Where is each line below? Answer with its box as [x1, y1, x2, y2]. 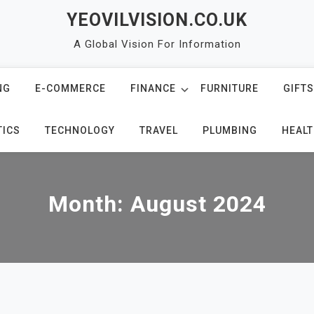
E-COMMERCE [34, 83, 106, 94]
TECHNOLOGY [45, 125, 115, 136]
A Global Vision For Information [73, 38, 241, 50]
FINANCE [130, 83, 176, 94]
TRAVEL [139, 125, 178, 136]
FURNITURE [200, 83, 259, 94]
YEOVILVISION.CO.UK [67, 10, 247, 30]
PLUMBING [203, 125, 257, 136]
